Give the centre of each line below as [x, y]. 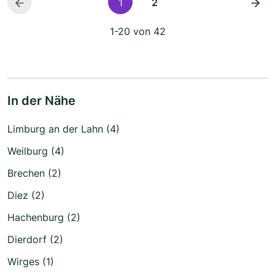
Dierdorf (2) [35, 240]
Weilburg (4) [36, 151]
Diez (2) [26, 196]
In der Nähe [41, 101]
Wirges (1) [31, 262]
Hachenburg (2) [44, 218]
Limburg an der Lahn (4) [64, 129]
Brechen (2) [34, 173]
